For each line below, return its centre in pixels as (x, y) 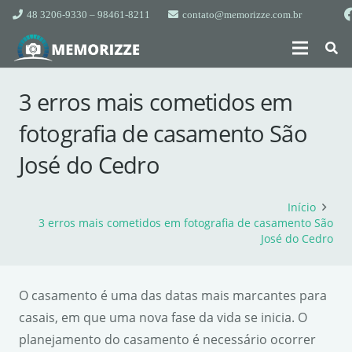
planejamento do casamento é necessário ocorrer (167, 339)
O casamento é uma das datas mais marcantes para (173, 295)
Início (301, 207)
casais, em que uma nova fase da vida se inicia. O (163, 317)
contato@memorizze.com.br (242, 14)
